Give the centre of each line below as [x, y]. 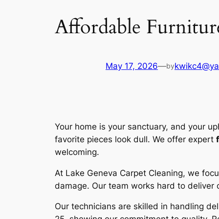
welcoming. [77, 152]
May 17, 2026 [132, 66]
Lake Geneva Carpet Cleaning [124, 173]
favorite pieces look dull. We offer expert [135, 139]
